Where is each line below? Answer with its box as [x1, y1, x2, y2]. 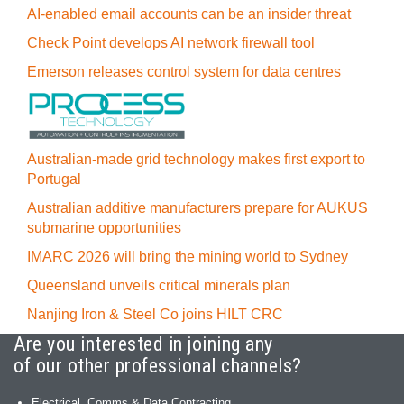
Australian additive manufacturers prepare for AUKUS [27, 200, 368, 216]
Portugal [27, 171, 81, 187]
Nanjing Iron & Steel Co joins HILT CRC [27, 307, 283, 322]
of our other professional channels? [14, 354, 302, 377]
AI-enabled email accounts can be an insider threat [27, 6, 351, 22]
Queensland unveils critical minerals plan [27, 278, 290, 293]
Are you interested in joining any [14, 333, 273, 355]
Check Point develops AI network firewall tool [27, 35, 315, 50]
